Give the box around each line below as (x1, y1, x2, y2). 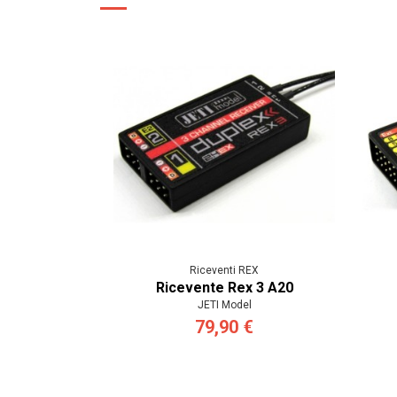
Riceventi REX (190, 264, 259, 277)
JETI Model (197, 299, 252, 312)
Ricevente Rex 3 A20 (155, 279, 293, 297)
